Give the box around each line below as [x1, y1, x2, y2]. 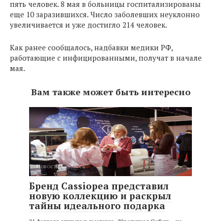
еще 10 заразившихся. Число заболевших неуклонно [10, 9, 200, 19]
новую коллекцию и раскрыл [29, 189, 171, 202]
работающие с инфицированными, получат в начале [10, 53, 202, 63]
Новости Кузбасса [37, 162, 85, 170]
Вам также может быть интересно [31, 86, 190, 98]
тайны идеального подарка [29, 199, 165, 212]
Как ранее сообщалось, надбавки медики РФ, [10, 42, 173, 52]
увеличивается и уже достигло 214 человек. [10, 20, 167, 30]
